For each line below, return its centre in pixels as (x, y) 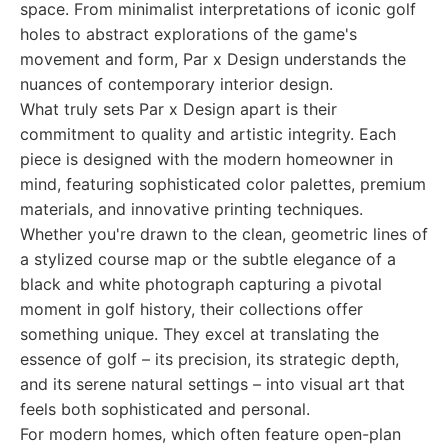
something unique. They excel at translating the (199, 334)
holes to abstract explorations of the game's (188, 34)
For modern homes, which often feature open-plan (210, 434)
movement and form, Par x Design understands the (213, 59)
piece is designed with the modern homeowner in (206, 159)
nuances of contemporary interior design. (176, 84)
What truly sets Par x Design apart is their (178, 109)
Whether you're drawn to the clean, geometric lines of (224, 234)
